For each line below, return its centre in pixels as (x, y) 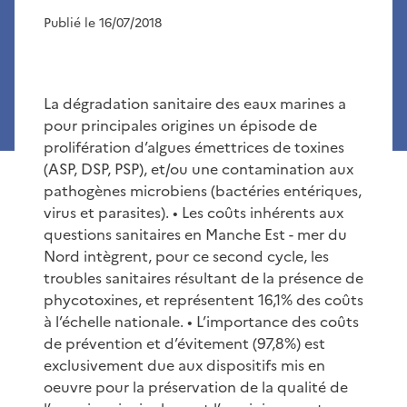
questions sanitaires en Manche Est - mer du (195, 234)
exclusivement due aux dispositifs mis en (184, 365)
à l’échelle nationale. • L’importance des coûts (201, 321)
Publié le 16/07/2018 (103, 23)
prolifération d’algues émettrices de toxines (194, 147)
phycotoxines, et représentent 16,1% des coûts (203, 299)
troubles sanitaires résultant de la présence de (203, 278)
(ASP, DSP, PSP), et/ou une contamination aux (199, 169)
